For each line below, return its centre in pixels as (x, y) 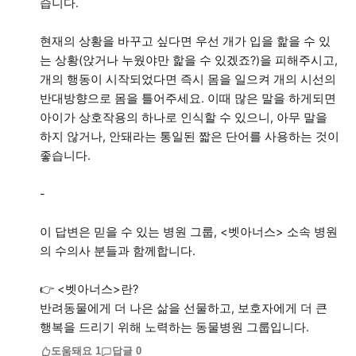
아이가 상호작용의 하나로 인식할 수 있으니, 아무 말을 (184, 118)
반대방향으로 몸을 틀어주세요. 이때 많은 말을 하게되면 (188, 99)
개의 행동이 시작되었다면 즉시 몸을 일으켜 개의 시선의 (188, 79)
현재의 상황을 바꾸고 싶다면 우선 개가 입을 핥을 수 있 (185, 41)
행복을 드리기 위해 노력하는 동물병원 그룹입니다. (174, 327)
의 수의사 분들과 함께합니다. (118, 251)
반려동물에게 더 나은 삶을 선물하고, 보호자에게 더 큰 (184, 308)
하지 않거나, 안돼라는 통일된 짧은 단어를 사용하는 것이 (190, 137)
